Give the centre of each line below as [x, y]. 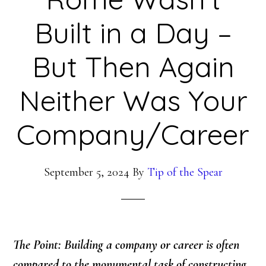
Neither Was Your [133, 100]
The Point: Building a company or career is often [126, 245]
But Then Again [133, 66]
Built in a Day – [133, 33]
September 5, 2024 [86, 172]
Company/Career [133, 134]
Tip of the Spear [185, 172]
